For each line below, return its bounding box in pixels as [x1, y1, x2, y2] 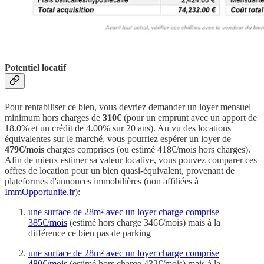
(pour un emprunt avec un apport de [121, 112, 257, 123]
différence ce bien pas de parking [28, 227, 151, 238]
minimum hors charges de [5, 112, 103, 123]
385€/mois [28, 217, 67, 227]
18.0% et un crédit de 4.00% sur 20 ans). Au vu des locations [5, 123, 231, 133]
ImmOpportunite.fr [5, 186, 75, 197]
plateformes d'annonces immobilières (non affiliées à [5, 176, 199, 186]
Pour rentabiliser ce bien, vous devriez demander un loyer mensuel [5, 101, 251, 112]
